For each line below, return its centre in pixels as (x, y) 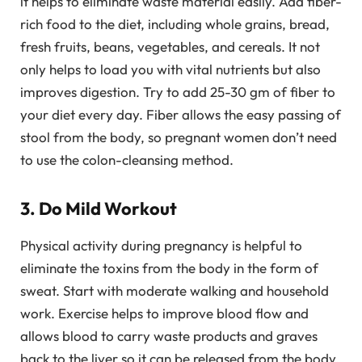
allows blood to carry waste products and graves (169, 335)
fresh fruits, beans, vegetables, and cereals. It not (170, 47)
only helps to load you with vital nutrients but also (170, 69)
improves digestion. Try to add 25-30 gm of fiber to (178, 92)
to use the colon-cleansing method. (127, 160)
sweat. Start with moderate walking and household (175, 290)
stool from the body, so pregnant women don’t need (179, 137)
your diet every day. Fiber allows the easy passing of (181, 115)
